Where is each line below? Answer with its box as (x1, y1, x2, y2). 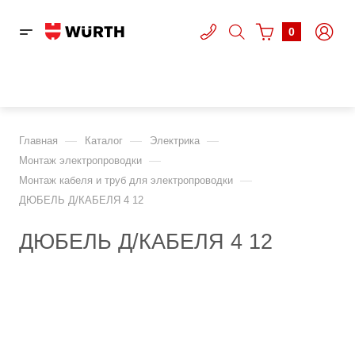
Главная (19, 135, 58, 147)
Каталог (85, 135, 123, 147)
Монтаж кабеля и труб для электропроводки (19, 174, 233, 186)
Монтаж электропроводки (19, 155, 142, 166)
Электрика (150, 135, 200, 147)
